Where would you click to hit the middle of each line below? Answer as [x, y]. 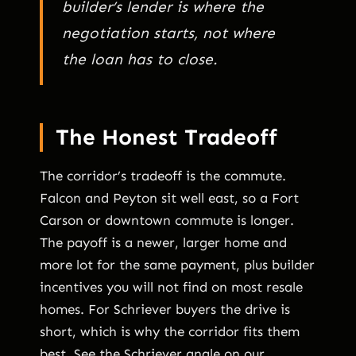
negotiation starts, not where [168, 33]
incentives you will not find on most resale [171, 286]
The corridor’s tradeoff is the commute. [163, 175]
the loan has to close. [140, 59]
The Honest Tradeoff [166, 137]
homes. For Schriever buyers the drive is [165, 309]
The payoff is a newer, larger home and [163, 242]
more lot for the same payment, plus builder [177, 264]
